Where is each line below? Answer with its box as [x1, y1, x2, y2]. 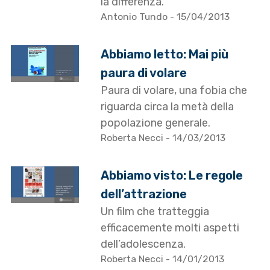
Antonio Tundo [101, 11, 171, 23]
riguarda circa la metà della [101, 100, 234, 114]
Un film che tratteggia [101, 205, 210, 219]
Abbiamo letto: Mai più [101, 47, 229, 62]
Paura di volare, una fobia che [101, 84, 248, 98]
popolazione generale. [101, 116, 211, 130]
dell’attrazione [101, 187, 187, 202]
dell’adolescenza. [101, 237, 186, 251]
